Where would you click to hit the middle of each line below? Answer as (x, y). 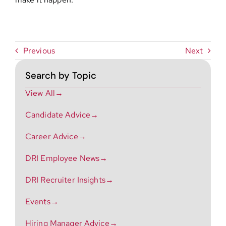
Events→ (42, 202)
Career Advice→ (55, 137)
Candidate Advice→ (62, 115)
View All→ (44, 93)
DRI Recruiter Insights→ (69, 180)
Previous (39, 50)
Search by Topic (61, 76)
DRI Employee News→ (66, 158)
